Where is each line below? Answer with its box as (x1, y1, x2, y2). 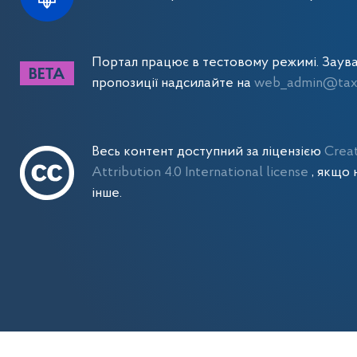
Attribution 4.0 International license (91, 166, 312, 179)
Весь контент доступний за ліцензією (91, 145, 324, 159)
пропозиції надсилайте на (91, 76, 254, 90)
